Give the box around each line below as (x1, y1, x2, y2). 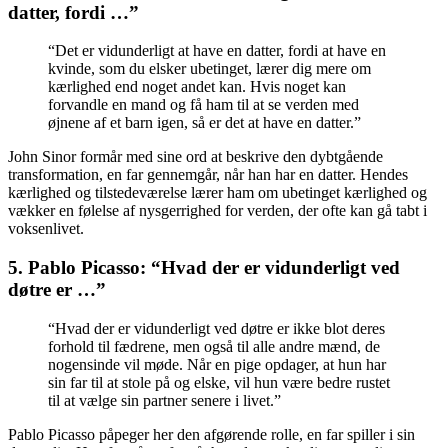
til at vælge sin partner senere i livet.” (48, 391, 281, 409)
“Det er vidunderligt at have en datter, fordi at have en (48, 42, 386, 60)
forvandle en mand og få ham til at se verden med (48, 96, 359, 114)
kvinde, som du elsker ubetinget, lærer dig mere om (48, 60, 371, 78)
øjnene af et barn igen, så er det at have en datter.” (48, 114, 361, 132)
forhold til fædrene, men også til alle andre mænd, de (48, 337, 380, 355)
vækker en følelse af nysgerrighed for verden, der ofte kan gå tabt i (8, 202, 427, 220)
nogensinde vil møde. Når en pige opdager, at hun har (48, 355, 386, 373)
